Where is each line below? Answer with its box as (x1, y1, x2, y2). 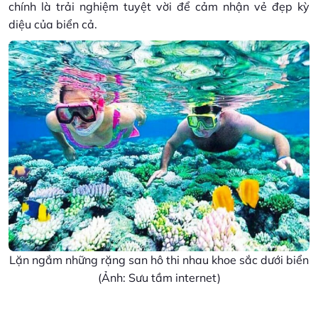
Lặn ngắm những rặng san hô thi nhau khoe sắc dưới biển (9, 252, 309, 267)
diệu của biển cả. (9, 16, 97, 31)
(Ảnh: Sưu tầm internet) (97, 270, 221, 285)
